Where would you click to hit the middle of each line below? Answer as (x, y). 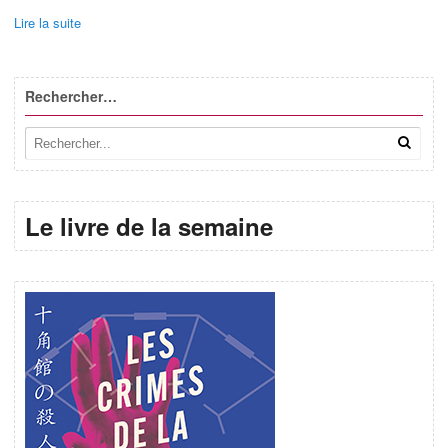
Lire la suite (47, 23)
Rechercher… (71, 95)
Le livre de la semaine (149, 226)
